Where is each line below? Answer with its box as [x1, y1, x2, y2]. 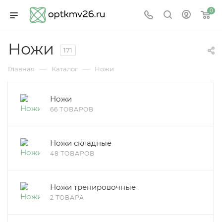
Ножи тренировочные [50, 182, 136, 192]
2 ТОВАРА [50, 194, 84, 201]
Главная [8, 65, 35, 73]
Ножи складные [50, 138, 111, 148]
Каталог [52, 65, 78, 73]
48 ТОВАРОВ [50, 150, 95, 157]
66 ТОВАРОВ [50, 106, 94, 113]
